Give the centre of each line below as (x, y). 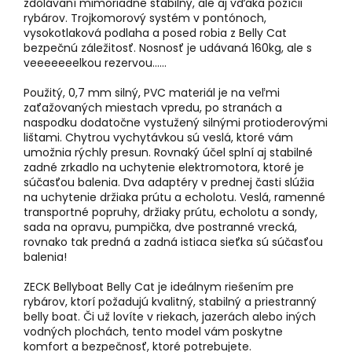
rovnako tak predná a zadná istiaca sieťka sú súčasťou (173, 242)
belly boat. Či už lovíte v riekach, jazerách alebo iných (170, 317)
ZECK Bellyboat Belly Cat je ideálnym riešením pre (159, 287)
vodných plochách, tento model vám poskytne (153, 332)
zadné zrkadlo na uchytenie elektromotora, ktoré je (164, 168)
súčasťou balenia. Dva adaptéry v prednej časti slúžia (169, 183)
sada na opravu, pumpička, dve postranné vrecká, (160, 227)
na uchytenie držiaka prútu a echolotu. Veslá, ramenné (174, 198)
